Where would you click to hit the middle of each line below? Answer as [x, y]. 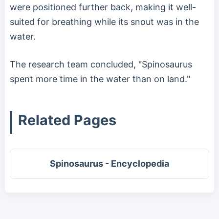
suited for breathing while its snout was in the [104, 22]
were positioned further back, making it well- [103, 7]
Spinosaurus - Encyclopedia [109, 163]
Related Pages [67, 120]
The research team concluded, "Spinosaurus [101, 64]
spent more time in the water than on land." [100, 79]
